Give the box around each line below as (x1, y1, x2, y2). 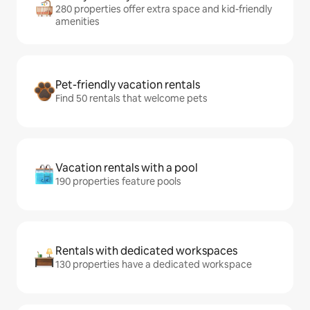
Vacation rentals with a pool (55, 161, 198, 175)
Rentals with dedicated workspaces (55, 244, 237, 258)
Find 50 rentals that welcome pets (55, 92, 208, 104)
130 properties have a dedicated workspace (55, 258, 252, 271)
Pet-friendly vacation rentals (55, 77, 200, 92)
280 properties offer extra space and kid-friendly (55, 3, 272, 15)
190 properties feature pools (55, 175, 181, 188)
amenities (55, 15, 100, 28)
